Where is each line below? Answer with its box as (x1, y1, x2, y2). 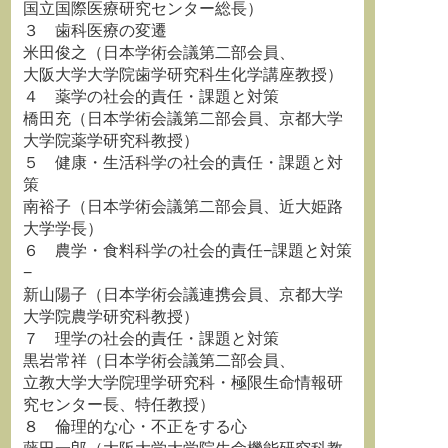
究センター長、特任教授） (23, 396, 215, 413)
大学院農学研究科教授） (23, 308, 199, 325)
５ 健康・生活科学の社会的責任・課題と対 (23, 154, 343, 171)
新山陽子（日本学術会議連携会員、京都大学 (23, 286, 343, 303)
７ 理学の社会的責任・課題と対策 (23, 330, 279, 347)
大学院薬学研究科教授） (23, 132, 199, 149)
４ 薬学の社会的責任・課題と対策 (23, 88, 279, 105)
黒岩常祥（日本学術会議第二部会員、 (23, 352, 295, 369)
